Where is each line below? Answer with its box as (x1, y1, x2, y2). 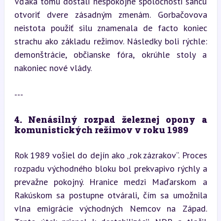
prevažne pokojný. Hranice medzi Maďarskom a (14, 176, 207, 187)
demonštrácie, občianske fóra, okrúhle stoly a (14, 48, 207, 60)
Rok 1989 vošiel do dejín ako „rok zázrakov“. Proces (14, 149, 207, 161)
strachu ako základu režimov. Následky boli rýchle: (14, 35, 207, 47)
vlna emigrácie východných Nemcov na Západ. (14, 202, 207, 214)
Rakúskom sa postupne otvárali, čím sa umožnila (14, 189, 207, 201)
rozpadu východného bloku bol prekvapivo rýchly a (14, 162, 207, 174)
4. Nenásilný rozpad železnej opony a (14, 113, 207, 125)
